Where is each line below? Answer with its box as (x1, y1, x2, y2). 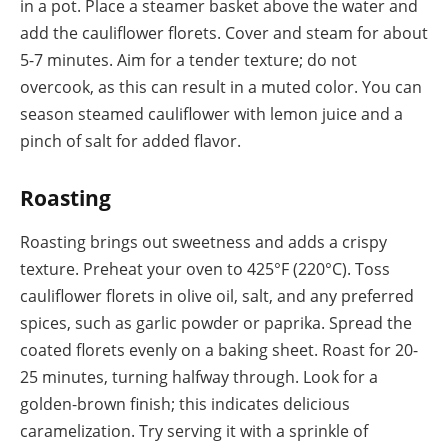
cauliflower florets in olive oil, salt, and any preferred (20, 284, 414, 307)
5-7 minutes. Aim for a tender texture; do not (20, 49, 357, 72)
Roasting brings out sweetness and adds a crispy (20, 230, 387, 253)
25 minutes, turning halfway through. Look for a (20, 365, 378, 388)
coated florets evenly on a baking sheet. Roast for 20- (20, 338, 418, 361)
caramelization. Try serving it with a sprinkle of (20, 419, 368, 442)
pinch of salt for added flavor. (20, 130, 241, 153)
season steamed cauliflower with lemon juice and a (20, 103, 403, 126)
